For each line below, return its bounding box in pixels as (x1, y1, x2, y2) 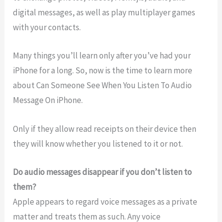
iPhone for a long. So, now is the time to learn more (13, 65, 193, 76)
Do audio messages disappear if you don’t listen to (13, 166, 192, 177)
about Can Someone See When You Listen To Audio (13, 80, 192, 91)
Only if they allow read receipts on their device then (13, 123, 197, 134)
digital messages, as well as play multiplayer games (13, 7, 196, 18)
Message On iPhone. (13, 95, 83, 106)
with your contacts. (13, 22, 81, 33)
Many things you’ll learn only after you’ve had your (13, 50, 191, 61)
